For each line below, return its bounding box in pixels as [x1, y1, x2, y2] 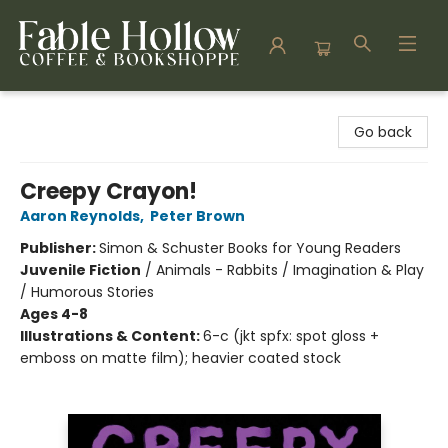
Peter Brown [150, 206, 245, 226]
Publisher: [20, 238, 99, 258]
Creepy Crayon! [20, 176, 197, 207]
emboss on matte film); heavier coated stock [20, 348, 341, 368]
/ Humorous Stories [20, 282, 154, 302]
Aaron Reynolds [20, 206, 140, 226]
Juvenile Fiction [20, 260, 141, 280]
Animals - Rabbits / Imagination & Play [156, 260, 424, 280]
